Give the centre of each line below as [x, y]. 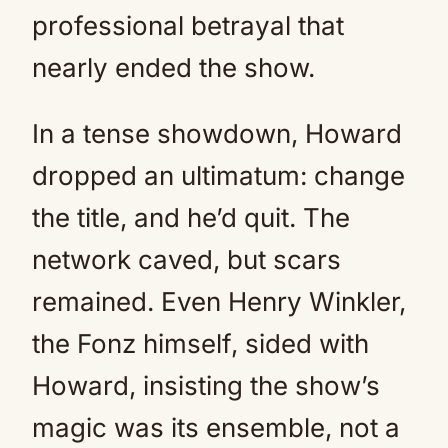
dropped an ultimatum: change [218, 175]
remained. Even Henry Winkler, [219, 301]
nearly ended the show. [173, 67]
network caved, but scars [186, 259]
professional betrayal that [188, 25]
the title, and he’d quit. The [191, 217]
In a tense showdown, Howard [217, 133]
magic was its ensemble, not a [216, 427]
